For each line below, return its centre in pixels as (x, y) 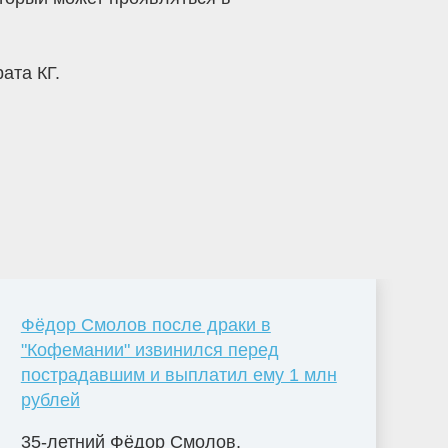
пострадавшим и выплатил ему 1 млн (178, 374)
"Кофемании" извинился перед (149, 349)
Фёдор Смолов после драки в (145, 324)
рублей (50, 399)
